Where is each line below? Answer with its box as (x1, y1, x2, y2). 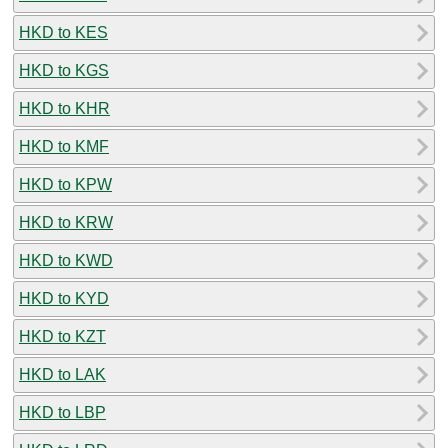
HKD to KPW (19, 175, 112, 193)
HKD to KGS (19, 61, 109, 79)
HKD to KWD (19, 251, 113, 269)
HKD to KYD (19, 289, 109, 307)
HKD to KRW (19, 213, 113, 231)
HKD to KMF (19, 137, 109, 155)
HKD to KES (19, 23, 108, 41)
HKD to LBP (19, 403, 106, 421)
